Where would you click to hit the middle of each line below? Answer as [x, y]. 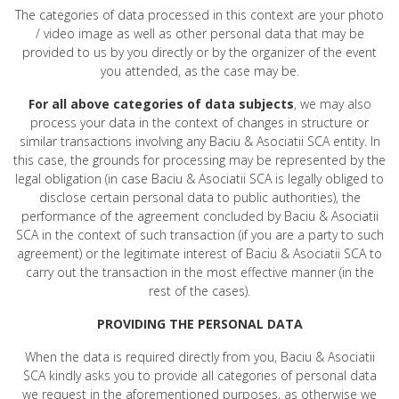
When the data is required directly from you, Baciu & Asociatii [199, 356]
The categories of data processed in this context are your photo [199, 14]
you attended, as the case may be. [199, 70]
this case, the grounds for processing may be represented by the [199, 159]
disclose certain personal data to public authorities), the [199, 197]
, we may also [332, 103]
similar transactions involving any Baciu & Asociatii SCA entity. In [199, 141]
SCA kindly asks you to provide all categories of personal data [199, 375]
